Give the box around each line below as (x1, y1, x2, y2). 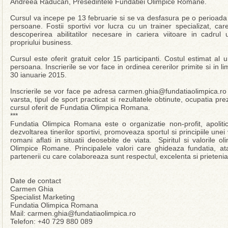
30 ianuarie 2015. (10, 71, 67, 79)
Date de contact (10, 177, 61, 185)
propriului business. (10, 38, 73, 46)
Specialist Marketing (10, 193, 75, 201)
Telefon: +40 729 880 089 (10, 217, 93, 225)
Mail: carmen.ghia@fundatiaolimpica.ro (10, 209, 136, 217)
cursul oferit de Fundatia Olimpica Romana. (10, 103, 150, 111)
